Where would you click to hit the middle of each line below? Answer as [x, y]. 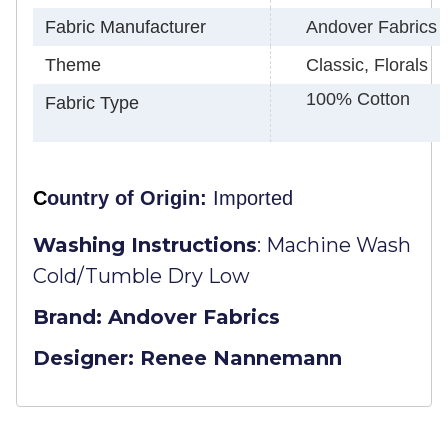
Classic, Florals [367, 64]
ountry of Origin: [127, 197]
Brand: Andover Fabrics [156, 316]
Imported [250, 197]
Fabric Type [92, 102]
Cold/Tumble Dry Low [141, 275]
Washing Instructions [145, 244]
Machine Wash [338, 244]
